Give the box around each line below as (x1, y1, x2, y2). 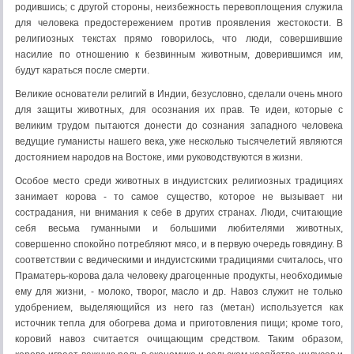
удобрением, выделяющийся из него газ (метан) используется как (15, 302, 343, 313)
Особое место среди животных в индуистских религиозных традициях (15, 175, 343, 186)
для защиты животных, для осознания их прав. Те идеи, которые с (15, 104, 343, 115)
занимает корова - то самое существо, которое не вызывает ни (15, 191, 343, 202)
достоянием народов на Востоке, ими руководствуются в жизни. (15, 152, 303, 163)
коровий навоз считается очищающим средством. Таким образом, (15, 333, 343, 345)
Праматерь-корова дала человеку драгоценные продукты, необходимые (15, 270, 343, 281)
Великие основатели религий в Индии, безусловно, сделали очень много (15, 88, 343, 100)
